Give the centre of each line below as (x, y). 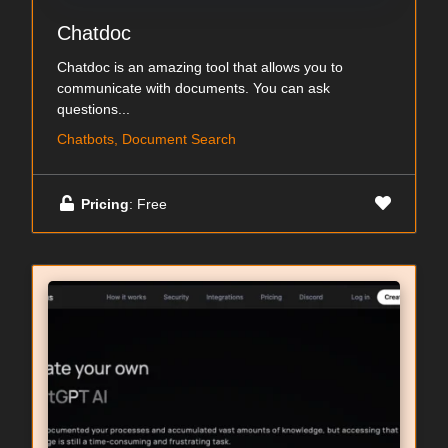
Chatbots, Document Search (146, 139)
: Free (148, 203)
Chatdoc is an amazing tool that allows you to (200, 67)
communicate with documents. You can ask (193, 88)
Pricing (105, 203)
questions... (93, 109)
